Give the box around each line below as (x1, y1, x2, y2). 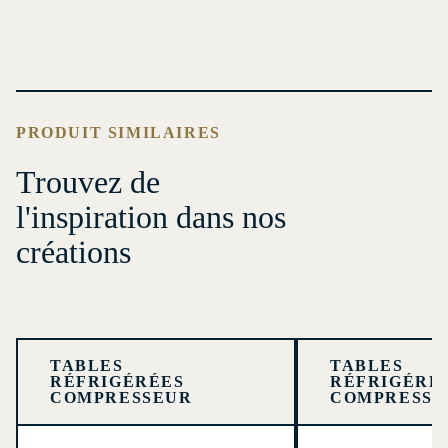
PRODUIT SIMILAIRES (16, 124, 221, 142)
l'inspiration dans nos (16, 199, 286, 236)
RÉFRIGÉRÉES (50, 373, 185, 391)
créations (16, 234, 131, 271)
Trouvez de (16, 164, 160, 201)
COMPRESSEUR (50, 389, 193, 407)
